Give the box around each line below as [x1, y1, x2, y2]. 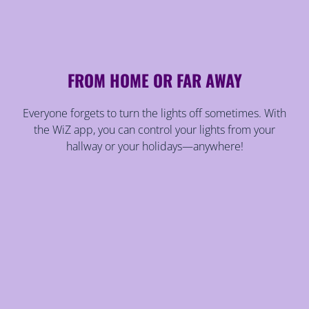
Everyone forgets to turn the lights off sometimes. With [23, 105, 286, 121]
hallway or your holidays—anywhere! [66, 138, 243, 154]
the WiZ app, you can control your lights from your [34, 121, 275, 137]
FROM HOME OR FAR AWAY [67, 67, 242, 92]
